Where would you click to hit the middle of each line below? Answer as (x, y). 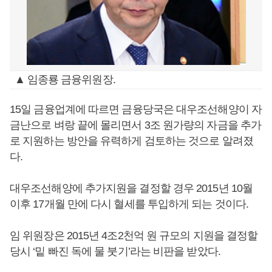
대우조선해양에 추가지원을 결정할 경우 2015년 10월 (131, 188)
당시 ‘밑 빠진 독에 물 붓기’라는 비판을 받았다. (115, 251)
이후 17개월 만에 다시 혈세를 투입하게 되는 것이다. (129, 204)
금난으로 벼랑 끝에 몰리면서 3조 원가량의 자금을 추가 (136, 125)
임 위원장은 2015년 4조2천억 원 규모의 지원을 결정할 (134, 236)
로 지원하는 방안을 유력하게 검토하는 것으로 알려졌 (131, 141)
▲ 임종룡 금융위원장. (65, 80)
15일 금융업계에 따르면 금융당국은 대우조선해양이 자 (136, 109)
